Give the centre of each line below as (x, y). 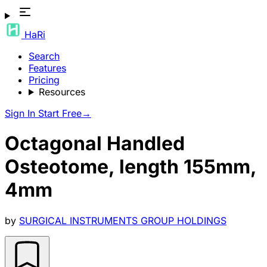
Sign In (21, 113)
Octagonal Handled (95, 144)
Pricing (44, 80)
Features (47, 68)
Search (44, 56)
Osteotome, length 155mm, (131, 167)
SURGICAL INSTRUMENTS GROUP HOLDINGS (123, 220)
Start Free (60, 113)
